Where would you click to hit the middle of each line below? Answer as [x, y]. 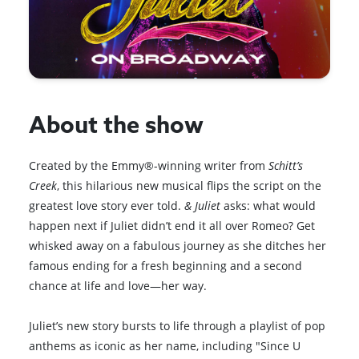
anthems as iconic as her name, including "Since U [165, 345]
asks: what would [268, 205]
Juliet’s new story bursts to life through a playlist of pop [177, 325]
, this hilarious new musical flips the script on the [190, 185]
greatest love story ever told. [107, 205]
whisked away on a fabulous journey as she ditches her [178, 245]
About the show [117, 127]
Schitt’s [286, 165]
